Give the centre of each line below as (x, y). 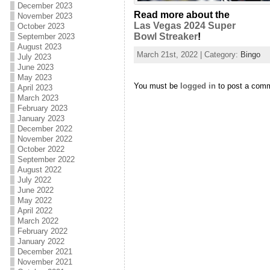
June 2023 (35, 67)
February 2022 (42, 231)
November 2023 (45, 16)
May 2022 (34, 200)
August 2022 (39, 170)
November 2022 (45, 139)
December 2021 (45, 252)
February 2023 (42, 108)
